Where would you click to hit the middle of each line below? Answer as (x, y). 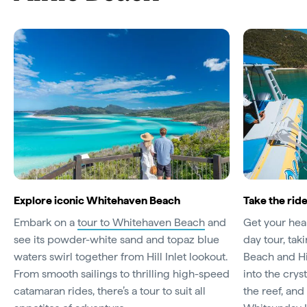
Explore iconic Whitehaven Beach (97, 200)
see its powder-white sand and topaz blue (116, 240)
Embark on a (46, 222)
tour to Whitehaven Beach (141, 222)
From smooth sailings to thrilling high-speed (122, 274)
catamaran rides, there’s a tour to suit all (110, 291)
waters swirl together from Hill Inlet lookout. (121, 257)
